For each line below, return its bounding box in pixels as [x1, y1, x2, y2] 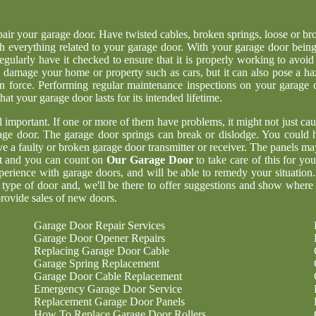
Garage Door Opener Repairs [34, 232, 165, 244]
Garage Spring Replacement [34, 257, 159, 269]
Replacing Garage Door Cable [34, 245, 169, 257]
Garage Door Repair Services [34, 219, 165, 231]
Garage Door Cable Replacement [34, 270, 182, 282]
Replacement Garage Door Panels [34, 296, 185, 308]
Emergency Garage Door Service [34, 283, 182, 295]
